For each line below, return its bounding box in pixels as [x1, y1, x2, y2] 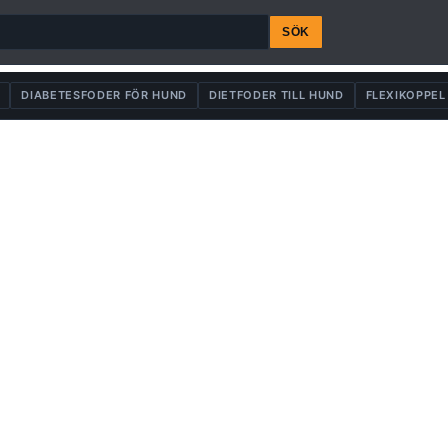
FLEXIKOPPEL [365, 88, 446, 102]
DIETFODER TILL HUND [208, 88, 344, 102]
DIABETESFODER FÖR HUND [21, 88, 187, 102]
